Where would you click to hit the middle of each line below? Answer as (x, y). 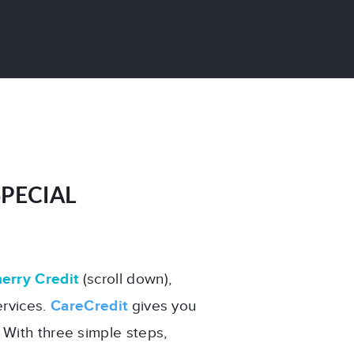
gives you (162, 306)
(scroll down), (125, 279)
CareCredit (89, 306)
